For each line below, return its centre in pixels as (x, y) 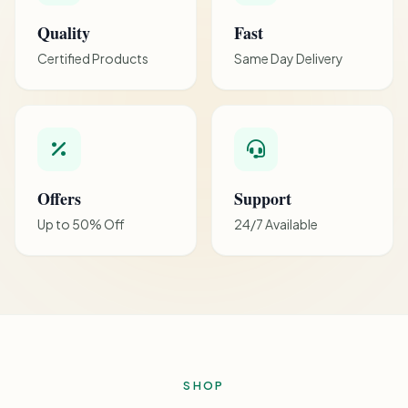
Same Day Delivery (289, 58)
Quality (64, 32)
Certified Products (93, 58)
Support (263, 198)
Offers (59, 198)
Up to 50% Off (81, 224)
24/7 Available (276, 224)
